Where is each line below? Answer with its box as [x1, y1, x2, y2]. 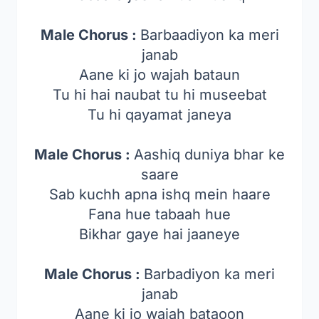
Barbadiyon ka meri [144, 266, 275, 283]
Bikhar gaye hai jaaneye [79, 226, 240, 243]
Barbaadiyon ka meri [140, 26, 279, 43]
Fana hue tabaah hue [88, 206, 231, 223]
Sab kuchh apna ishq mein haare [48, 186, 271, 203]
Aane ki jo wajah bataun [79, 66, 240, 83]
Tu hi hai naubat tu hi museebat [52, 86, 267, 103]
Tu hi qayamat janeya [88, 106, 231, 123]
